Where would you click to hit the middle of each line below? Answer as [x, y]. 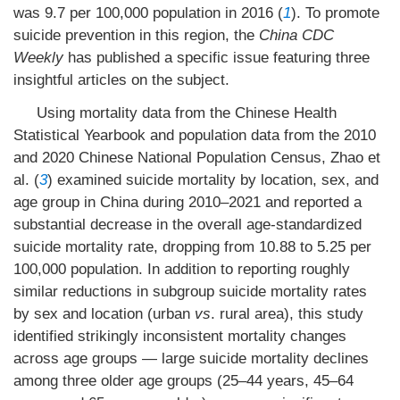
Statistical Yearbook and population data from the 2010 [195, 135]
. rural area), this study [287, 314]
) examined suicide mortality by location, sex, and [213, 180]
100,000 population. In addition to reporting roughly [182, 269]
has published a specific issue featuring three [217, 58]
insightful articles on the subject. [121, 80]
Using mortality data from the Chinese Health [186, 113]
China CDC [296, 35]
